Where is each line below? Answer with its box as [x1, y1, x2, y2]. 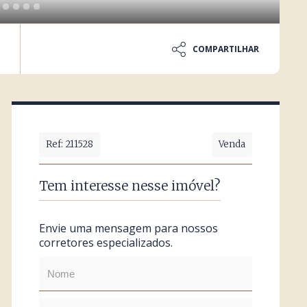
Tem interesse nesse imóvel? [38, 177, 221, 194]
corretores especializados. [38, 235, 173, 250]
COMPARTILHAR [193, 42, 260, 55]
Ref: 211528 [45, 138, 93, 150]
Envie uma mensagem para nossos [38, 221, 218, 236]
